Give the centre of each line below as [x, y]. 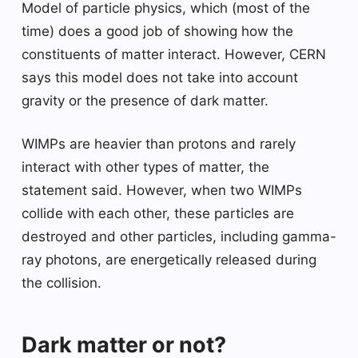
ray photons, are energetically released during [169, 259]
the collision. [62, 282]
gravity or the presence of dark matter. [145, 100]
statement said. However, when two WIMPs [162, 190]
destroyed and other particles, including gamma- [179, 236]
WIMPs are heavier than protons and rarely [159, 143]
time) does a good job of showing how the [157, 31]
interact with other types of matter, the [145, 167]
